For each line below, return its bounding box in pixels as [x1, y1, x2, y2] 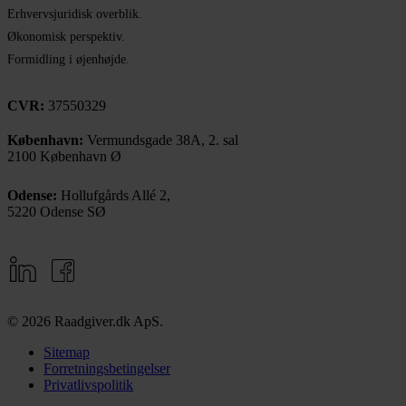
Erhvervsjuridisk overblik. [7, 6, 142, 21]
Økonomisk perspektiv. [7, 29, 125, 43]
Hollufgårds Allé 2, [57, 187, 170, 203]
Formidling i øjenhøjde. [7, 52, 130, 66]
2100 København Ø [7, 148, 121, 164]
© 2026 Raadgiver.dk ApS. [7, 314, 163, 330]
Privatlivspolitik [43, 377, 133, 393]
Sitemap [43, 344, 90, 361]
